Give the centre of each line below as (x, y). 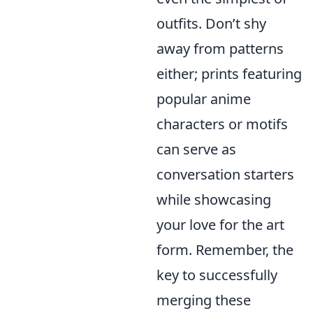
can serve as (196, 149)
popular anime (204, 99)
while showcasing (214, 199)
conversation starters (225, 174)
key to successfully (217, 275)
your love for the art (220, 225)
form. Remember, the (225, 250)
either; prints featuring (229, 74)
